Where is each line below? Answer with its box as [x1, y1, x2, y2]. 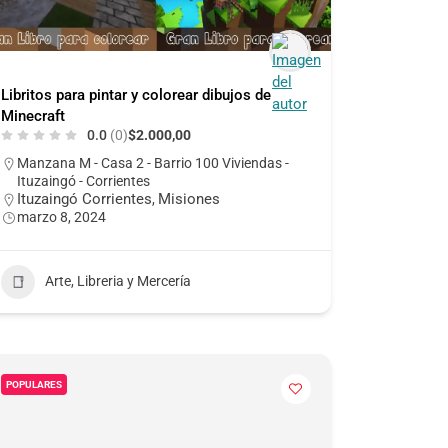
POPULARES [5, 378, 62, 390]
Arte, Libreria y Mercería [44, 273, 191, 290]
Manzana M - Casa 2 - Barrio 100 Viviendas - [16, 154, 289, 171]
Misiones [157, 189, 220, 208]
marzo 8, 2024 [16, 208, 106, 225]
